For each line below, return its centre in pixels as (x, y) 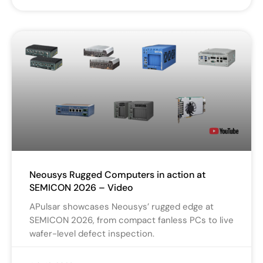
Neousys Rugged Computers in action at (117, 175)
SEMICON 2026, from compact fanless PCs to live (131, 220)
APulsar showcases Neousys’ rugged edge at (122, 207)
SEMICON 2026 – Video (81, 188)
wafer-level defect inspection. (92, 234)
